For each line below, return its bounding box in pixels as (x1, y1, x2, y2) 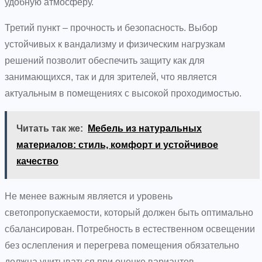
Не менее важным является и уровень (5, 191, 173, 201)
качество (16, 156, 58, 166)
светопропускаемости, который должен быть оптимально (5, 207, 253, 218)
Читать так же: (16, 123, 83, 133)
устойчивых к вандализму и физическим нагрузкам (5, 39, 225, 49)
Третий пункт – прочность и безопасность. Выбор (5, 22, 218, 33)
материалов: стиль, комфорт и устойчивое (16, 139, 218, 150)
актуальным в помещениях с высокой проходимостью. (5, 88, 242, 98)
